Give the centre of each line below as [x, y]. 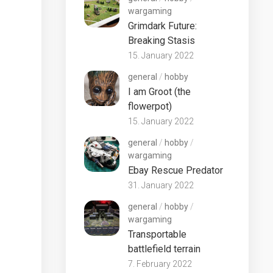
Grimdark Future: [162, 26]
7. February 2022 [160, 264]
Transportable [157, 234]
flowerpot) [150, 106]
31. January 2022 [161, 185]
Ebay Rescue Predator [175, 170]
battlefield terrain [164, 249]
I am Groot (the [159, 92]
